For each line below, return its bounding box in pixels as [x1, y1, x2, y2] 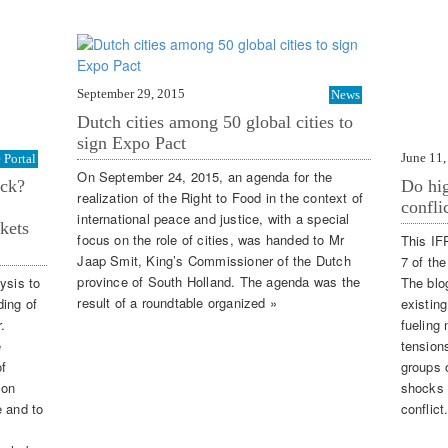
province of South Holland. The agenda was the [77, 272, 361, 292]
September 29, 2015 [77, 85, 186, 101]
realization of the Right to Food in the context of [77, 188, 364, 208]
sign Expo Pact [77, 132, 187, 153]
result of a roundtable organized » [77, 293, 277, 313]
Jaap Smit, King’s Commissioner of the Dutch [77, 251, 351, 271]
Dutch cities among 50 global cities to [77, 111, 354, 132]
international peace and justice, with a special [77, 209, 350, 229]
